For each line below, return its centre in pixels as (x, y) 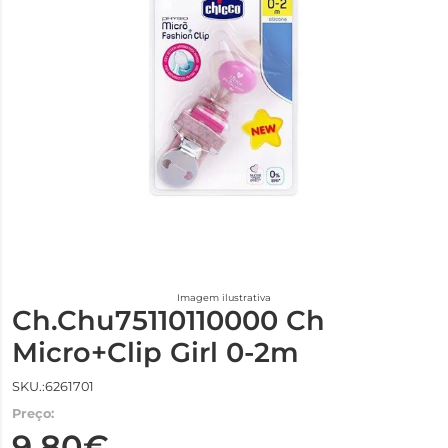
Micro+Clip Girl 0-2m (155, 352)
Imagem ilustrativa (224, 297)
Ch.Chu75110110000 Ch (168, 320)
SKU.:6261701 (53, 386)
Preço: (33, 413)
